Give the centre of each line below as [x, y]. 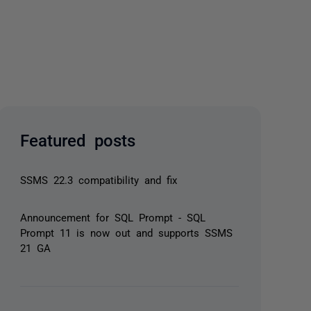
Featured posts [78, 139]
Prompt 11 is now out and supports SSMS [127, 232]
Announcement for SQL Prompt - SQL [113, 217]
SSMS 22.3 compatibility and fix [99, 179]
